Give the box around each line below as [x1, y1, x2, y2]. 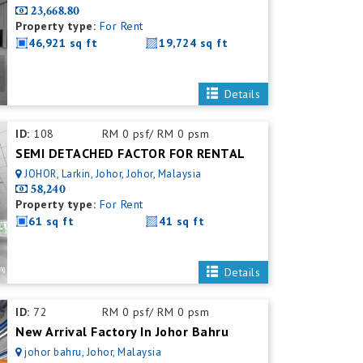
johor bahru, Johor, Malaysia [24, 345, 162, 359]
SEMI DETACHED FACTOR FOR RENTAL [15, 145, 246, 161]
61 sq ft [28, 214, 75, 228]
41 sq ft [159, 214, 205, 228]
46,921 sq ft [28, 36, 98, 50]
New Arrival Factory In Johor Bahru [15, 323, 229, 340]
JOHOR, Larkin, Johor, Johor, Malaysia [24, 167, 202, 181]
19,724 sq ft [159, 36, 228, 50]
